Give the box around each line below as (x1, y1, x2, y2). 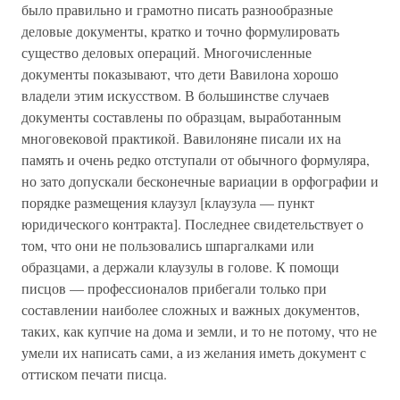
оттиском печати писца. (21, 364, 167, 383)
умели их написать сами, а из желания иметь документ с (21, 343, 366, 362)
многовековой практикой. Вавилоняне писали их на (21, 129, 341, 147)
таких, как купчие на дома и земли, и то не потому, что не (21, 321, 377, 340)
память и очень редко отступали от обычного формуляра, (21, 150, 370, 169)
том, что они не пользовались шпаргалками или (21, 236, 314, 254)
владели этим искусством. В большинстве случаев (21, 86, 329, 104)
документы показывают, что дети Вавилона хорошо (21, 64, 338, 83)
